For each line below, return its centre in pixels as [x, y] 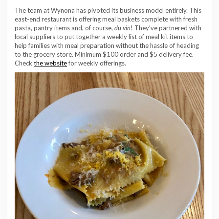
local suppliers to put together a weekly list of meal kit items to [104, 36]
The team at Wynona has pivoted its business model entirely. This [108, 10]
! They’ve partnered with [166, 28]
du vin [122, 28]
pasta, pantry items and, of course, [65, 28]
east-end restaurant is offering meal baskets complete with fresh [106, 19]
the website [50, 63]
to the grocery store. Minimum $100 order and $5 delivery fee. [104, 54]
